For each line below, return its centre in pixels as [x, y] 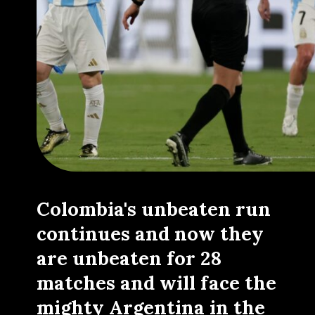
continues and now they [150, 234]
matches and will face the [157, 283]
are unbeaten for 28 [129, 258]
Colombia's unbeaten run [154, 209]
